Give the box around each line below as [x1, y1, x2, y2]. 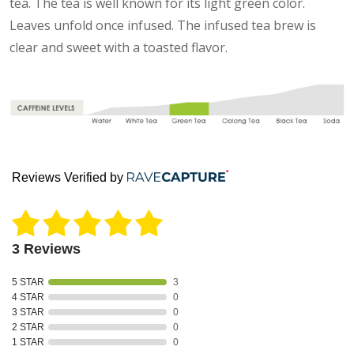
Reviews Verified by [12, 170, 123, 184]
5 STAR [12, 276, 44, 288]
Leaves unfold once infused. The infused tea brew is [9, 16, 316, 34]
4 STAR [12, 291, 44, 303]
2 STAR [12, 321, 44, 333]
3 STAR [12, 306, 44, 318]
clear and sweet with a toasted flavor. [9, 38, 228, 56]
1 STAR [12, 336, 44, 348]
